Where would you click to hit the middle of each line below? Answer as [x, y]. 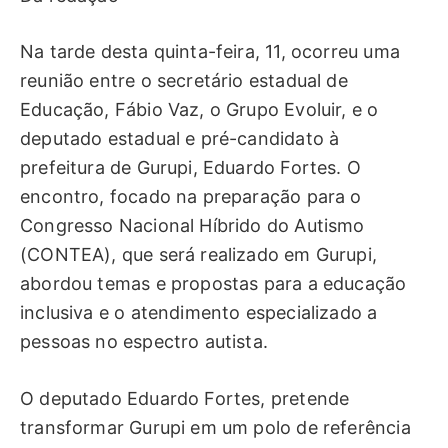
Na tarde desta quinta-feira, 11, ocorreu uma [210, 52]
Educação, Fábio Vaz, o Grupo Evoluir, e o [199, 110]
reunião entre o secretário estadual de [184, 81]
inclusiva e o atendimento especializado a [199, 313]
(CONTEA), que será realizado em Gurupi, [199, 255]
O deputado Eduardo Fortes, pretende [185, 398]
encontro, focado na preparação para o [191, 197]
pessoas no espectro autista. [144, 342]
